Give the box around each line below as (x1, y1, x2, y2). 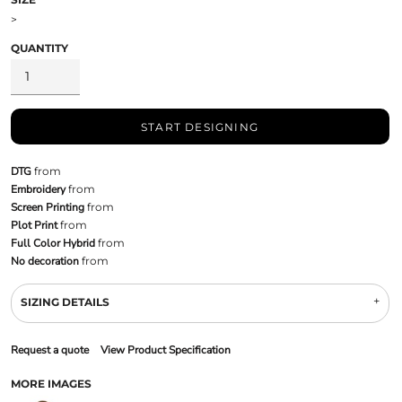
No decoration (10, 253, 79, 268)
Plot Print (10, 217, 57, 232)
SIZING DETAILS (20, 294, 109, 309)
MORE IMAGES (10, 376, 92, 390)
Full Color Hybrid (10, 235, 95, 250)
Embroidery (10, 181, 66, 197)
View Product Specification (100, 342, 231, 357)
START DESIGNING (141, 119, 258, 134)
